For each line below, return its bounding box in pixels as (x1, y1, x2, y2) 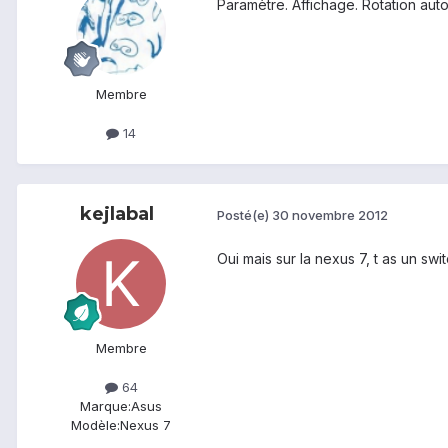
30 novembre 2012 (272, 207, 388, 224)
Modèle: (71, 416, 120, 433)
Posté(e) (217, 207, 272, 224)
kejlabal (80, 202, 154, 225)
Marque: (80, 397, 131, 414)
